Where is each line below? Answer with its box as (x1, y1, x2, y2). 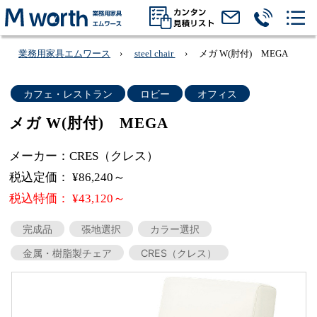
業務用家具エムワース (18, 47, 111, 59)
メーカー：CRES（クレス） (9, 149, 159, 163)
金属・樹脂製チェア (22, 246, 112, 259)
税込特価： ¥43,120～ (9, 192, 126, 206)
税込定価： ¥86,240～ (9, 170, 126, 184)
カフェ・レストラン (23, 87, 113, 100)
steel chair (134, 47, 175, 59)
